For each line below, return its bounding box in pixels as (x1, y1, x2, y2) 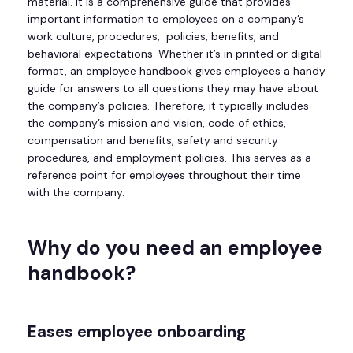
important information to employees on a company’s (28, 12, 304, 27)
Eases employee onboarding (28, 321, 250, 342)
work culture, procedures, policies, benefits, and (28, 29, 279, 44)
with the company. (28, 185, 128, 200)
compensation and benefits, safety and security (28, 133, 278, 148)
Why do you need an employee (28, 235, 323, 262)
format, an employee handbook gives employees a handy (28, 64, 325, 79)
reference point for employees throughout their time (28, 168, 301, 183)
